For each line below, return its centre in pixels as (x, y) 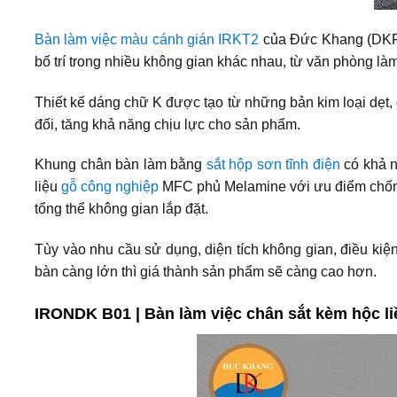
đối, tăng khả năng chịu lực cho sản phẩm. (167, 124)
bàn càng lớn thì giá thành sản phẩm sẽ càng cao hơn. (206, 272)
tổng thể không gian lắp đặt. (121, 209)
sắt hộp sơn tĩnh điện (273, 165)
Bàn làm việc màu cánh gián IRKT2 (147, 39)
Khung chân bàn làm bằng (121, 165)
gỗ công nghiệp (110, 187)
